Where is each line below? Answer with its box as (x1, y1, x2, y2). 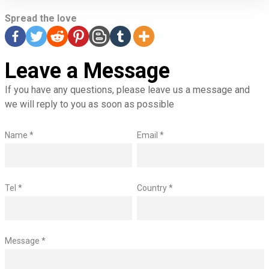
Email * (137, 130, 165, 141)
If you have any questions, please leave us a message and (5, 84, 250, 96)
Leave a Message (5, 58, 170, 84)
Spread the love (5, 13, 77, 25)
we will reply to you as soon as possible (5, 98, 174, 110)
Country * (137, 183, 174, 193)
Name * (5, 130, 34, 141)
